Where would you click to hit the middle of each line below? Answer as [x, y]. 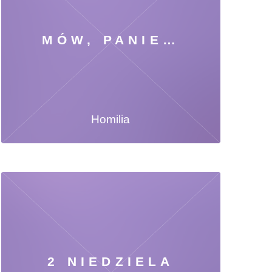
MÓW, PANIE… [110, 40]
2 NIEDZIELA [111, 261]
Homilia [111, 119]
